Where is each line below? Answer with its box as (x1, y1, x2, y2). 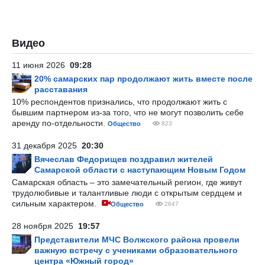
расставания (34, 85, 88, 94)
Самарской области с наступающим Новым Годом (34, 165, 245, 174)
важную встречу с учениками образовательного (34, 245, 238, 255)
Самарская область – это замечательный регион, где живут (12, 177, 242, 187)
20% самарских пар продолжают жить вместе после (34, 74, 253, 83)
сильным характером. (12, 199, 99, 208)
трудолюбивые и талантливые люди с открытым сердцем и (12, 188, 242, 198)
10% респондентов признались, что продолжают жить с (12, 97, 227, 106)
